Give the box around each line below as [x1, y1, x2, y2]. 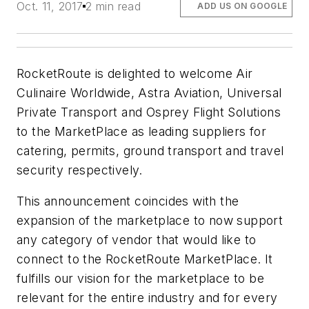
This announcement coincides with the [17, 194, 239, 209]
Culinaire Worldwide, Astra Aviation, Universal [17, 85, 282, 100]
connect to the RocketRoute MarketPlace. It [17, 252, 273, 267]
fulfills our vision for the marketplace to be [17, 271, 264, 286]
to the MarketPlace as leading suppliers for [17, 123, 267, 139]
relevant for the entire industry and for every [17, 290, 278, 306]
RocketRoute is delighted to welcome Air [17, 66, 253, 81]
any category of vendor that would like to [17, 232, 257, 248]
